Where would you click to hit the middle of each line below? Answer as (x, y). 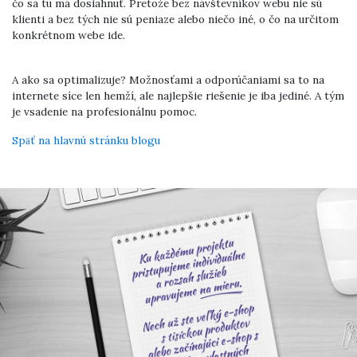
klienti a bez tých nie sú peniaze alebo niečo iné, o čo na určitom (175, 20)
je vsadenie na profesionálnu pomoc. (104, 112)
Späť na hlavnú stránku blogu (86, 141)
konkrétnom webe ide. (69, 35)
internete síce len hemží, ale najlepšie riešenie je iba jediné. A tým (178, 96)
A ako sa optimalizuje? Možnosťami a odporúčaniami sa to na (168, 80)
